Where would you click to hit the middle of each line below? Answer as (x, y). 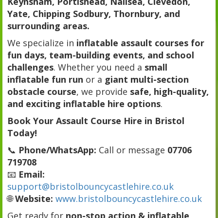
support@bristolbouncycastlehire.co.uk (91, 186)
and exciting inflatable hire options (84, 103)
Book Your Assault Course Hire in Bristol (96, 120)
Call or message (132, 150)
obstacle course (42, 91)
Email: (32, 174)
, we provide (103, 91)
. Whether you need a (99, 67)
